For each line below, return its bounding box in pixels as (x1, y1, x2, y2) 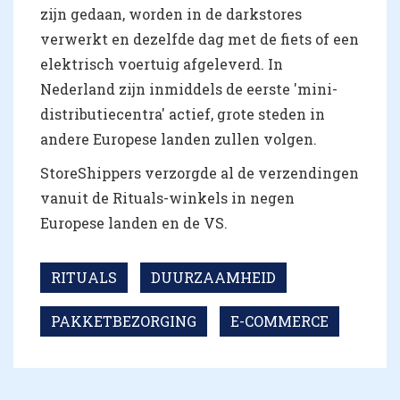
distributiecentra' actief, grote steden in (40, 104, 325, 123)
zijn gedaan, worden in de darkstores (40, 4, 302, 23)
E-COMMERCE (230, 311, 329, 330)
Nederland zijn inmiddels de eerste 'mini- (40, 79, 337, 98)
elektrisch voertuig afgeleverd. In (40, 54, 283, 73)
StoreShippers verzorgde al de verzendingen (40, 162, 359, 182)
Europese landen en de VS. (40, 212, 228, 232)
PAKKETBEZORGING (51, 311, 196, 330)
